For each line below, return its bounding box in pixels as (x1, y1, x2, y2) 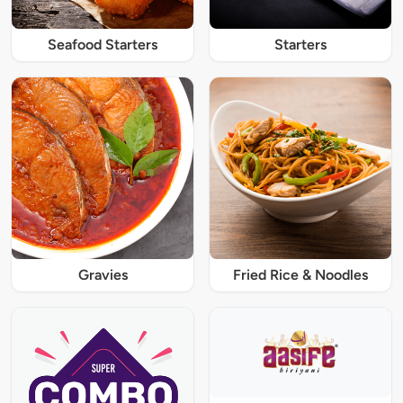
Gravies (77, 265, 128, 283)
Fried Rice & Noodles (233, 265, 368, 283)
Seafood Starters (48, 35, 157, 53)
